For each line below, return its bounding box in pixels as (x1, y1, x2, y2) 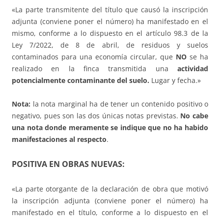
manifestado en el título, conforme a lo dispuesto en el (12, 207, 208, 217)
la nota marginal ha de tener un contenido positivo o (32, 99, 208, 109)
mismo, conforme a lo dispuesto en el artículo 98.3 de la (12, 28, 208, 38)
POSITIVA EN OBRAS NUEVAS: (12, 158, 125, 169)
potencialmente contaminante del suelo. (12, 75, 149, 85)
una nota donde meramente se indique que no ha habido (12, 122, 208, 132)
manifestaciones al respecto (12, 134, 107, 144)
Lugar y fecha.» (149, 75, 201, 85)
